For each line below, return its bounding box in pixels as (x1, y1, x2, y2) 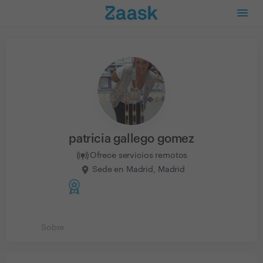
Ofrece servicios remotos (89, 151, 188, 160)
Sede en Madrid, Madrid (92, 165, 185, 174)
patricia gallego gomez (69, 133, 194, 145)
